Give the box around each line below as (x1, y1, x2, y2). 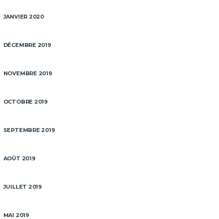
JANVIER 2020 (3, 13, 44, 20)
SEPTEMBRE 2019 (3, 127, 55, 133)
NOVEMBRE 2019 (3, 70, 52, 77)
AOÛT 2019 (3, 155, 36, 162)
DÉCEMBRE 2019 (3, 42, 51, 48)
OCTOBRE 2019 (3, 98, 48, 105)
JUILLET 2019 (3, 183, 43, 190)
